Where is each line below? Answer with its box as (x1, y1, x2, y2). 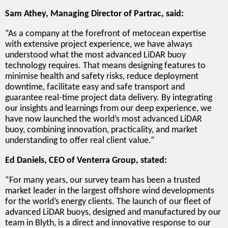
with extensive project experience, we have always (5, 39, 192, 49)
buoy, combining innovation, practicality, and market (5, 125, 197, 135)
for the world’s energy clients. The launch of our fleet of (5, 196, 211, 207)
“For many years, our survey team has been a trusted (5, 175, 200, 185)
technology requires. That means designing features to (5, 61, 206, 71)
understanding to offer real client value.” (5, 135, 155, 146)
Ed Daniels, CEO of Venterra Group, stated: (5, 155, 167, 165)
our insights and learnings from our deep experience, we (5, 103, 212, 113)
